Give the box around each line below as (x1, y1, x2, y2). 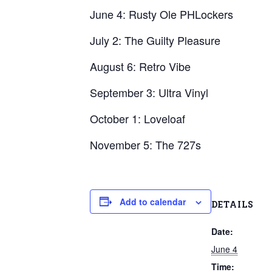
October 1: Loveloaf (90, 110, 185, 126)
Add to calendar (120, 195, 186, 208)
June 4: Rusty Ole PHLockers (90, 5, 233, 22)
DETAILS (211, 198, 254, 210)
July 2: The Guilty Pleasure (90, 32, 220, 48)
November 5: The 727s (90, 136, 201, 152)
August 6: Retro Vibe (90, 58, 191, 74)
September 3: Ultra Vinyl (90, 84, 208, 100)
